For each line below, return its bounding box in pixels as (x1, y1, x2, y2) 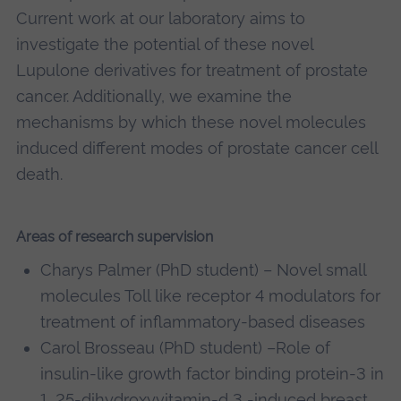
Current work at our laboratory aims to (15, 9, 305, 29)
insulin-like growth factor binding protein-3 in (40, 364, 385, 384)
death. (15, 165, 63, 184)
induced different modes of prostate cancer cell (15, 139, 378, 158)
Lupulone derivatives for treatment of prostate (15, 61, 368, 81)
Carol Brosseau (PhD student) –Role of (40, 338, 331, 358)
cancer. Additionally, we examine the (15, 87, 292, 107)
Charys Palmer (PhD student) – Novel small (40, 260, 367, 280)
